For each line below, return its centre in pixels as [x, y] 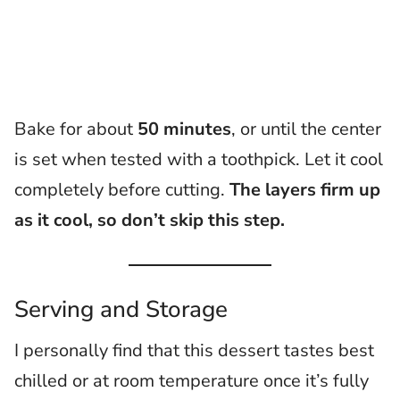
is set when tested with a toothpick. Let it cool [199, 160]
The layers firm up [305, 190]
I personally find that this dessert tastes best [194, 351]
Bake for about [76, 129]
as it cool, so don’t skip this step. [150, 221]
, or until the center [306, 129]
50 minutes [184, 129]
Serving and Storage [121, 310]
